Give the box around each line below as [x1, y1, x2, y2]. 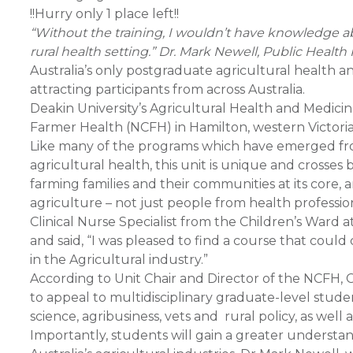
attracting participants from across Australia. [30, 82, 305, 97]
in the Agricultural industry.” [30, 252, 208, 267]
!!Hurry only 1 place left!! [30, 6, 179, 21]
